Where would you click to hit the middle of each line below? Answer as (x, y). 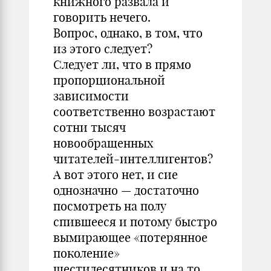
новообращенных (103, 143)
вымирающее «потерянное (130, 237)
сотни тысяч (90, 127)
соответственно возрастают (134, 112)
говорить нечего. (102, 17)
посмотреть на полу (110, 206)
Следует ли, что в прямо (122, 64)
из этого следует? (103, 49)
